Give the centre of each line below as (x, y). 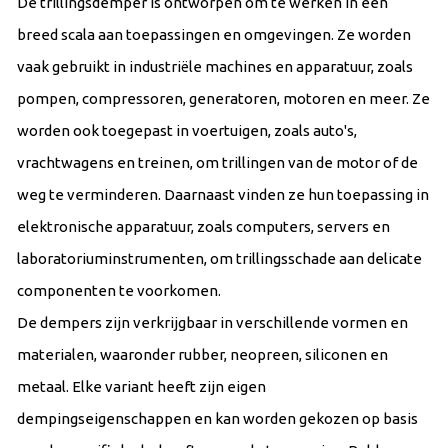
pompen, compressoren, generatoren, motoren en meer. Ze (223, 98)
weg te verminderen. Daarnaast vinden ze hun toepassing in (223, 194)
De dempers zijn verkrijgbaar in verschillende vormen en (212, 322)
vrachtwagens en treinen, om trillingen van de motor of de (217, 162)
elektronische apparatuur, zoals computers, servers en (203, 226)
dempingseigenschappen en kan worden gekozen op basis (217, 418)
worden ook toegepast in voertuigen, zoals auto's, (187, 130)
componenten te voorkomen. (119, 290)
